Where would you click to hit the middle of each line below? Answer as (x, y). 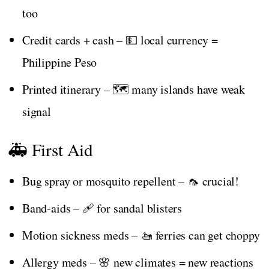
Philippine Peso (60, 62)
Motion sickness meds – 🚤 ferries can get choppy (141, 235)
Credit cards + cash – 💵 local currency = (120, 40)
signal (37, 111)
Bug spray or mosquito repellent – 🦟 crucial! (131, 181)
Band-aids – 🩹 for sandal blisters (102, 208)
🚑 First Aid (51, 149)
